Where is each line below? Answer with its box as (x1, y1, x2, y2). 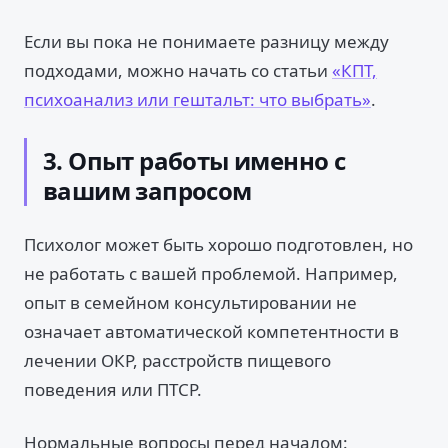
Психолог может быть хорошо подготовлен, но (24, 233, 413, 256)
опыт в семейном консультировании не (24, 291, 357, 314)
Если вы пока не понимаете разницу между (24, 30, 389, 53)
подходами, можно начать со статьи (24, 59, 332, 82)
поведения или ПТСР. (24, 378, 202, 401)
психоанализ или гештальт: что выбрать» (24, 88, 371, 111)
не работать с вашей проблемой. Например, (24, 262, 398, 285)
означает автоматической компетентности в (24, 320, 399, 343)
